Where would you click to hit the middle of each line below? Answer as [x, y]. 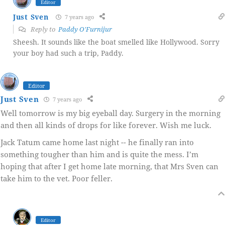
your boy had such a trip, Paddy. [68, 53]
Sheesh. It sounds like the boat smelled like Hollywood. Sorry [116, 42]
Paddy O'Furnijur [85, 29]
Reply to [44, 29]
